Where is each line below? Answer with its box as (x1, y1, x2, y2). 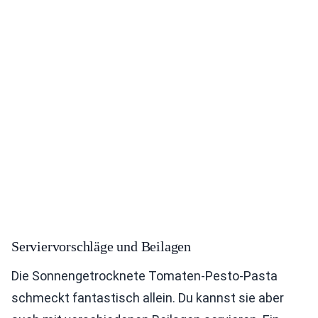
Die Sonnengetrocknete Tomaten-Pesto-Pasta (11, 268, 278, 283)
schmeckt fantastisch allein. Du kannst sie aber (11, 290, 284, 305)
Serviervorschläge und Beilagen (11, 238, 191, 254)
